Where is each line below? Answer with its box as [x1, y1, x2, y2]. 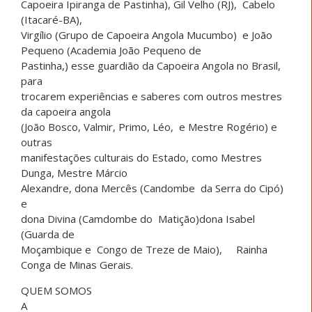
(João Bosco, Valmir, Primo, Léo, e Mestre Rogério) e [21, 119, 277, 134]
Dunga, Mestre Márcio [21, 165, 127, 180]
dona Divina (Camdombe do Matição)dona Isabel [21, 211, 255, 226]
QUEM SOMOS [21, 283, 92, 297]
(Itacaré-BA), [21, 12, 82, 26]
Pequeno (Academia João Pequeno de [21, 42, 201, 57]
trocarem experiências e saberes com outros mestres [21, 88, 282, 103]
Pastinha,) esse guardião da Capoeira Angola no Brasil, [21, 58, 281, 72]
